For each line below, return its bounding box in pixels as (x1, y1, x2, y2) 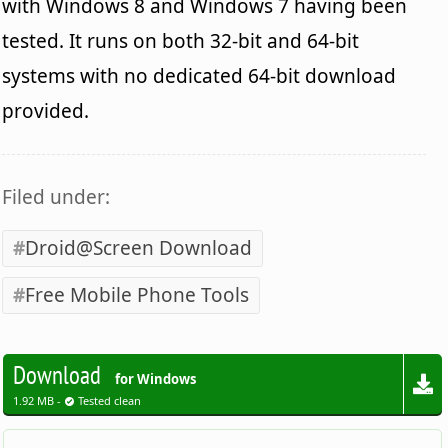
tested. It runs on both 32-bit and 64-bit (2, 27, 360, 54)
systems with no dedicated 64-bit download (2, 62, 397, 89)
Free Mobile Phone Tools (25, 281, 250, 308)
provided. (2, 97, 90, 124)
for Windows (115, 369, 197, 388)
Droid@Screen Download (25, 234, 253, 261)
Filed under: (2, 183, 111, 210)
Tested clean (75, 392, 142, 408)
